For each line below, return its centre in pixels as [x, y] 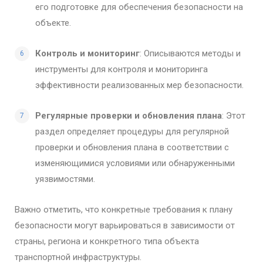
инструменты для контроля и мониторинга [122, 69]
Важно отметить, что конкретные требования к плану [124, 210]
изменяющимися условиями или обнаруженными [135, 163]
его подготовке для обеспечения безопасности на [139, 7]
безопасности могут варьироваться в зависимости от [125, 225]
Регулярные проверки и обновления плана [129, 116]
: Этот [234, 116]
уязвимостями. [65, 179]
